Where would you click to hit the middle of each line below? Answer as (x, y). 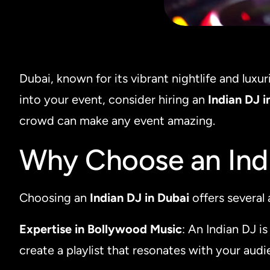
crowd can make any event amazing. (117, 120)
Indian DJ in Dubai (140, 197)
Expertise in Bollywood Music (101, 229)
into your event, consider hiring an (114, 99)
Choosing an (55, 197)
